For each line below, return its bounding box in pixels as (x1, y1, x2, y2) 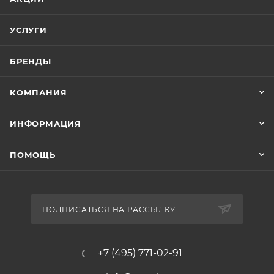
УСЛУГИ (10, 25, 47, 35)
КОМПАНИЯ (10, 87, 67, 97)
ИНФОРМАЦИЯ (10, 119, 81, 128)
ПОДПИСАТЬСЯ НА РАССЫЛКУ (42, 205, 176, 214)
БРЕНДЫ (10, 56, 51, 66)
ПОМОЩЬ (10, 150, 56, 160)
